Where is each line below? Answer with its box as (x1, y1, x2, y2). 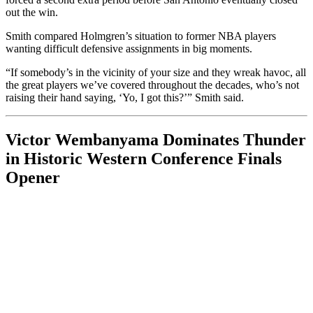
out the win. (6, 6, 58, 19)
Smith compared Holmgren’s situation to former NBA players (6, 30, 276, 43)
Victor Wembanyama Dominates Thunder (6, 130, 306, 149)
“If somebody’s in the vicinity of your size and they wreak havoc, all (6, 66, 306, 79)
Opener (6, 168, 60, 187)
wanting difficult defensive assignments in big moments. (6, 43, 252, 55)
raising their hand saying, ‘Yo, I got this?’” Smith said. (6, 92, 244, 104)
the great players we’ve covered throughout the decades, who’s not (6, 79, 299, 92)
